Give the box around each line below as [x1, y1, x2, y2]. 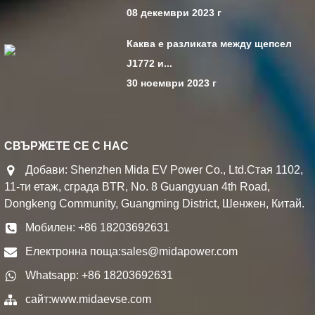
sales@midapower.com [121, 245, 238, 258]
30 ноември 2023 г [127, 77, 217, 89]
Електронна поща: [25, 245, 122, 258]
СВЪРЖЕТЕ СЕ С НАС [4, 140, 129, 153]
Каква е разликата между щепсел [127, 38, 292, 50]
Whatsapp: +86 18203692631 [25, 269, 174, 282]
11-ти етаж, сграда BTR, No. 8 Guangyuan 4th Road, [4, 181, 271, 193]
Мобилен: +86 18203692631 [25, 221, 170, 234]
